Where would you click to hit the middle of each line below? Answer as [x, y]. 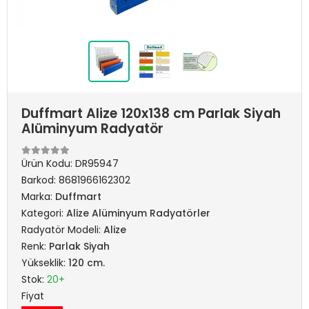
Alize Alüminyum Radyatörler [138, 213]
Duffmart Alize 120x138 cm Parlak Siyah [151, 113]
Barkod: [40, 180]
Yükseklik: [45, 263]
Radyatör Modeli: [62, 230]
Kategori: [44, 213]
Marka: [38, 197]
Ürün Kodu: [48, 163]
